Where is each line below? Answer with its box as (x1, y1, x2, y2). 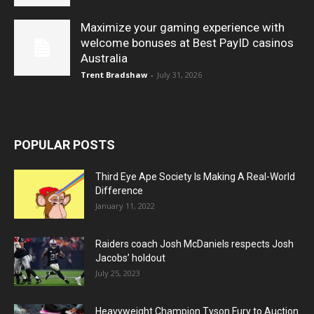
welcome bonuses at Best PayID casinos (81, 35, 294, 50)
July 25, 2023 (95, 267, 140, 278)
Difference (95, 184, 143, 196)
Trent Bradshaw (81, 69, 147, 80)
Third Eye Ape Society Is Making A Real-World (95, 170, 295, 182)
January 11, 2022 (95, 200, 155, 211)
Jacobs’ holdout (95, 252, 165, 264)
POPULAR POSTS (14, 137, 115, 152)
